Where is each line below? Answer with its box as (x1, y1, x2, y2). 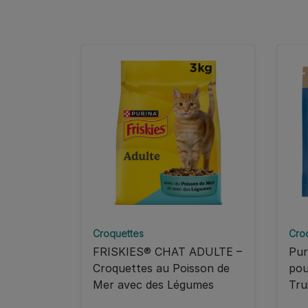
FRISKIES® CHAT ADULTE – (93, 245, 242, 259)
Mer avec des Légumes (93, 278, 214, 292)
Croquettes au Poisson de (93, 261, 230, 276)
